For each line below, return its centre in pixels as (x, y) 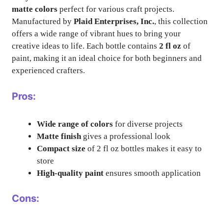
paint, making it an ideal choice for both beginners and (107, 58)
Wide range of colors (75, 124)
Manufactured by (43, 21)
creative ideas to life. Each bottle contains (85, 46)
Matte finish (59, 136)
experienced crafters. (48, 70)
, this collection (181, 21)
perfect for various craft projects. (116, 9)
